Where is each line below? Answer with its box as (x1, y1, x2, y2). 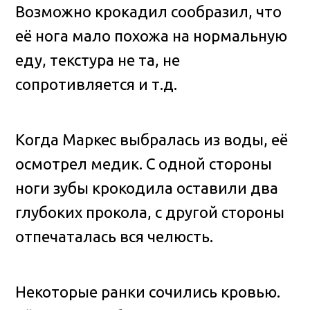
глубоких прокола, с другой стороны (15, 203, 285, 221)
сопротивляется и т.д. (15, 75, 178, 93)
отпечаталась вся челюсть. (15, 227, 214, 245)
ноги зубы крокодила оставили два (15, 179, 279, 197)
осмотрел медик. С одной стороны (15, 154, 273, 172)
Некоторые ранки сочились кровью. (15, 282, 281, 300)
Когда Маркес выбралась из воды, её (15, 130, 289, 148)
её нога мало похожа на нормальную (15, 26, 288, 44)
